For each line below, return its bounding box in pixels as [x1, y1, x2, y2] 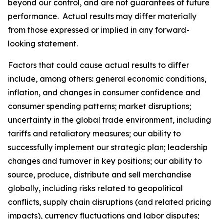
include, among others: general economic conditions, [8, 74, 206, 84]
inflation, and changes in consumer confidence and [8, 88, 200, 97]
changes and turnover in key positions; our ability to [8, 156, 202, 166]
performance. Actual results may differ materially [8, 11, 197, 21]
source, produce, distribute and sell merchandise [8, 170, 192, 179]
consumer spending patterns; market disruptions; [8, 101, 191, 111]
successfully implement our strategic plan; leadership [8, 142, 208, 152]
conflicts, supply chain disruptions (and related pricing [8, 197, 211, 207]
